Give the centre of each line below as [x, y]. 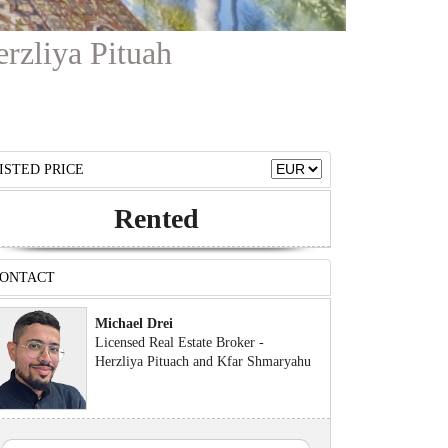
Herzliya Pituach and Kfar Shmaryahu [202, 361]
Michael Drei [133, 323]
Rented [155, 218]
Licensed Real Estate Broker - [178, 342]
